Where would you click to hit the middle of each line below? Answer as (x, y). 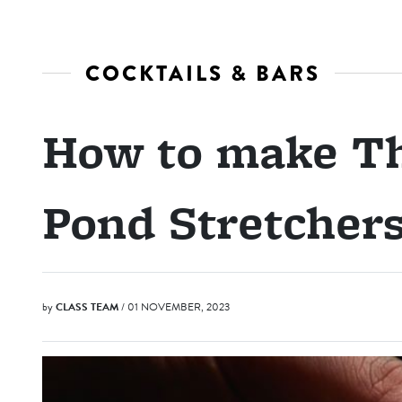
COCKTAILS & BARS (203, 73)
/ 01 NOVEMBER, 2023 (175, 307)
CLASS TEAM (87, 307)
